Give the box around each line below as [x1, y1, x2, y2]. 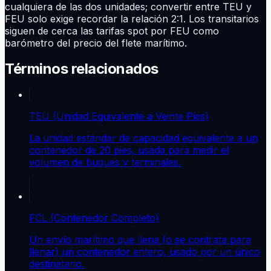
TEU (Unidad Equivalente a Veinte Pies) [29, 109, 209, 122]
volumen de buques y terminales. [29, 155, 181, 168]
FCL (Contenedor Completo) [29, 211, 159, 224]
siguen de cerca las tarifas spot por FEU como [5, 24, 219, 37]
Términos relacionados [5, 59, 158, 77]
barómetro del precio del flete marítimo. [5, 36, 187, 49]
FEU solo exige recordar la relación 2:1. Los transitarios [5, 12, 259, 25]
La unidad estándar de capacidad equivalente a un [29, 131, 258, 144]
